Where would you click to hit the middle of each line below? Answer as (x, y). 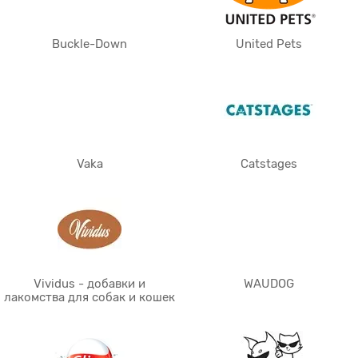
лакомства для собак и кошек (89, 297)
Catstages (268, 164)
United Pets (268, 44)
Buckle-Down (89, 44)
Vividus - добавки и (89, 284)
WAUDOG (268, 284)
